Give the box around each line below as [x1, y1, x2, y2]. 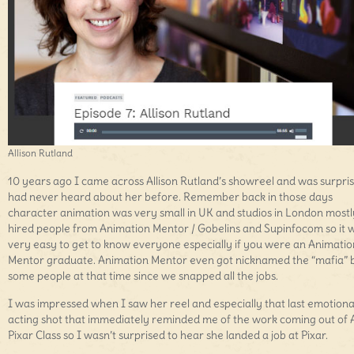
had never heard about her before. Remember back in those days [8, 190, 333, 204]
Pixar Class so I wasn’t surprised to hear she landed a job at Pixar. [8, 328, 328, 342]
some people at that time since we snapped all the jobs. [8, 269, 278, 283]
